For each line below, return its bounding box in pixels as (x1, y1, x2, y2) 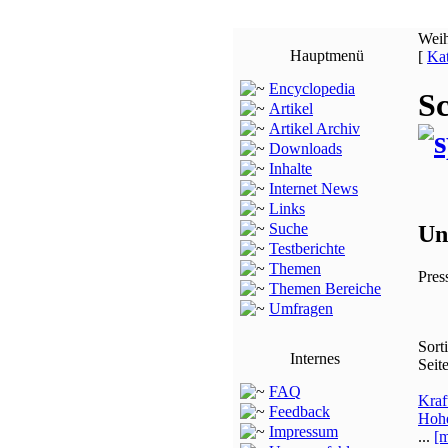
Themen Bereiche (269, 280, 381, 297)
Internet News (269, 180, 358, 197)
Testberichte (269, 240, 345, 257)
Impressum (269, 423, 338, 440)
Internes (290, 350, 340, 367)
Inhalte (269, 160, 312, 177)
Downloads (269, 140, 342, 157)
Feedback (269, 403, 330, 420)
